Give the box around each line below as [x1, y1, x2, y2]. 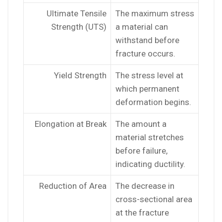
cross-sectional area [115, 194, 192, 205]
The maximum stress [115, 8, 194, 19]
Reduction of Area [39, 181, 107, 191]
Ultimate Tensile [46, 8, 107, 19]
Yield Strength [54, 70, 107, 81]
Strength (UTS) [51, 22, 107, 32]
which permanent [115, 84, 179, 94]
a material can [115, 22, 168, 32]
